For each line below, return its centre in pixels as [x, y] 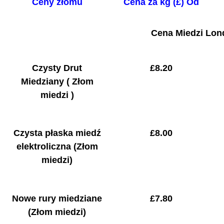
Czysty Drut [57, 68]
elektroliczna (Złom [57, 147]
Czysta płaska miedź [57, 133]
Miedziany [42, 82]
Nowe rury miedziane [57, 198]
